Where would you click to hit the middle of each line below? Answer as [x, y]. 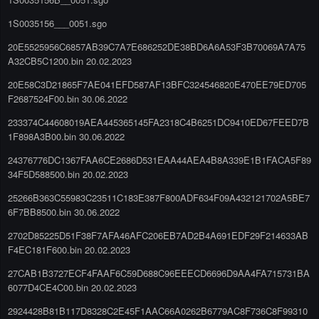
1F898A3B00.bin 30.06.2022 [66, 136]
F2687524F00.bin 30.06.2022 [68, 98]
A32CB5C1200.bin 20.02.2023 [70, 61]
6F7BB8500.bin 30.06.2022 [64, 211]
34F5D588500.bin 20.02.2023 [68, 174]
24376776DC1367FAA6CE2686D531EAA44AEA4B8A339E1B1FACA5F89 [159, 159]
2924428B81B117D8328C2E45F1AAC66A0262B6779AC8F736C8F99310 [158, 310]
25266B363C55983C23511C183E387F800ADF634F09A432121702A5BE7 [159, 197]
